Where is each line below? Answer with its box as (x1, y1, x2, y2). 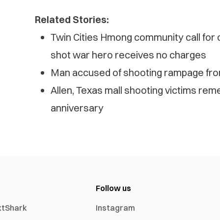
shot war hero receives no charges (50, 49, 206, 61)
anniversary (50, 102, 104, 114)
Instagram (96, 203, 136, 213)
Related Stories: (34, 13, 109, 26)
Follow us (96, 183, 132, 193)
